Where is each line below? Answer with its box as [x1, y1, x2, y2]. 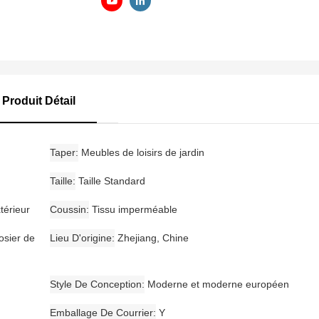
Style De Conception [49, 278, 142, 290]
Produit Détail [2, 94, 76, 107]
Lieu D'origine [49, 231, 112, 244]
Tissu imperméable [91, 203, 177, 215]
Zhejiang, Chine [117, 231, 189, 244]
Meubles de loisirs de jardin [80, 146, 204, 158]
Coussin [49, 203, 86, 215]
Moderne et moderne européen [147, 278, 289, 290]
